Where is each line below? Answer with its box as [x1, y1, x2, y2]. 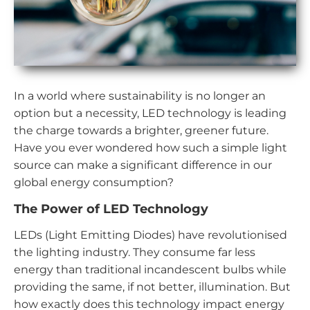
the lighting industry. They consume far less [14, 245, 255, 259]
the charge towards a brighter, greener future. [14, 123, 268, 137]
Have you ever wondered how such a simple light [14, 140, 287, 154]
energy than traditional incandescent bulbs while [14, 262, 286, 276]
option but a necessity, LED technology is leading [14, 106, 286, 120]
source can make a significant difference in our [14, 158, 272, 172]
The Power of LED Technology [14, 200, 208, 217]
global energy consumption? [14, 175, 174, 189]
